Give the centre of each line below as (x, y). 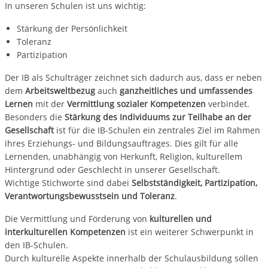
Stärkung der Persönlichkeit (72, 28)
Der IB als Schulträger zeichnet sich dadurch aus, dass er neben (133, 77)
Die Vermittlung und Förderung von (77, 218)
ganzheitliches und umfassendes (186, 90)
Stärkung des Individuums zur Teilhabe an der (158, 117)
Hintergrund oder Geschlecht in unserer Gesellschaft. (112, 169)
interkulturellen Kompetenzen (65, 232)
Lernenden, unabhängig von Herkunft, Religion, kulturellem (123, 156)
